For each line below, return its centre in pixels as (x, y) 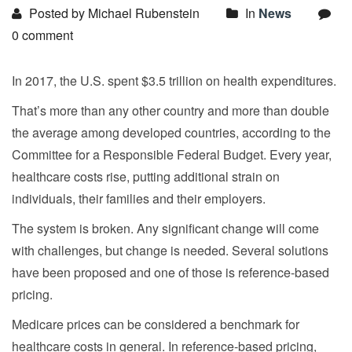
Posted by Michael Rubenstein (113, 13)
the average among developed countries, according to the (171, 132)
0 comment (42, 35)
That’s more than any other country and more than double (170, 110)
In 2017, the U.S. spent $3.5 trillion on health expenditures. (174, 80)
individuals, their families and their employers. (139, 198)
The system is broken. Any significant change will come (165, 228)
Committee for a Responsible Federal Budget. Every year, (172, 154)
